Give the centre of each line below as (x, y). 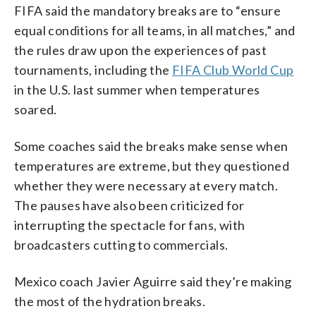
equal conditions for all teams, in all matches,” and (155, 30)
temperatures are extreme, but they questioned (152, 165)
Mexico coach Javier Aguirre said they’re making (153, 281)
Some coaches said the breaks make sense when (151, 146)
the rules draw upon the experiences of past (141, 50)
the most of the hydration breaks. (110, 301)
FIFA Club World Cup (233, 69)
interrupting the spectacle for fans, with (130, 225)
